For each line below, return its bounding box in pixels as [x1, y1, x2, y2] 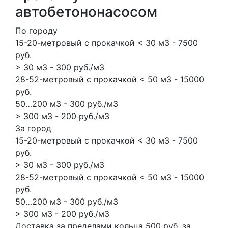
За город [15, 123, 51, 133]
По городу [15, 25, 58, 36]
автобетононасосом [15, 3, 157, 20]
